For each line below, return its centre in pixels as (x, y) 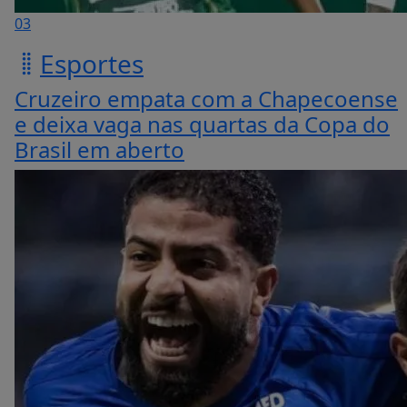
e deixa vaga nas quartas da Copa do (202, 124)
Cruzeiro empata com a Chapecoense (206, 98)
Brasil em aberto (99, 149)
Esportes (92, 63)
